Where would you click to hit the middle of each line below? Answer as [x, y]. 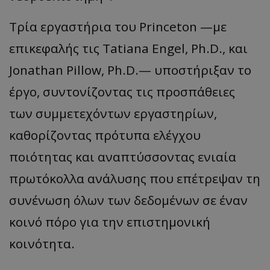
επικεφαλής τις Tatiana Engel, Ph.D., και [128, 48]
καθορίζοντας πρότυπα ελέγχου [105, 135]
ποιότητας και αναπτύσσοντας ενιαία [123, 156]
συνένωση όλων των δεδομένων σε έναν [128, 200]
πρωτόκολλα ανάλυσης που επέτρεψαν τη [135, 178]
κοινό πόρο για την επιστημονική [110, 221]
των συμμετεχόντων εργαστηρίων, [113, 113]
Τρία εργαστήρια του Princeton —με [118, 26]
